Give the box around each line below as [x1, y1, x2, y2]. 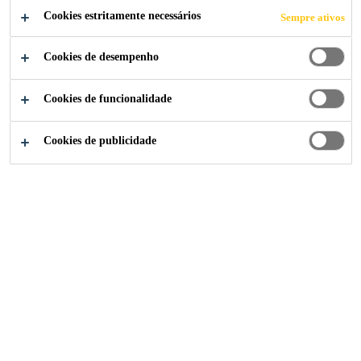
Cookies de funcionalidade [44, 92, 172, 105]
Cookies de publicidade [44, 135, 156, 147]
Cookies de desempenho [44, 50, 159, 63]
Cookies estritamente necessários [44, 10, 201, 23]
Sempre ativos [280, 10, 345, 23]
